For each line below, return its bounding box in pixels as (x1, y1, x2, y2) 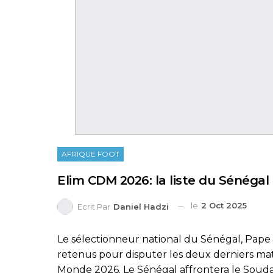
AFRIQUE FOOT (62, 149, 119, 158)
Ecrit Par (77, 201, 112, 211)
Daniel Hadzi (113, 201, 169, 211)
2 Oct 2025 (201, 200, 247, 210)
